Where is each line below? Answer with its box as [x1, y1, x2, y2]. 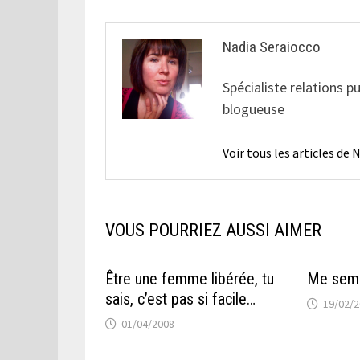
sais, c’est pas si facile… [105, 288, 256, 309]
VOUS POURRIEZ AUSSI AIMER [105, 219, 322, 240]
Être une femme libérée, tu [105, 268, 275, 288]
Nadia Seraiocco [223, 37, 321, 56]
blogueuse [223, 99, 285, 118]
